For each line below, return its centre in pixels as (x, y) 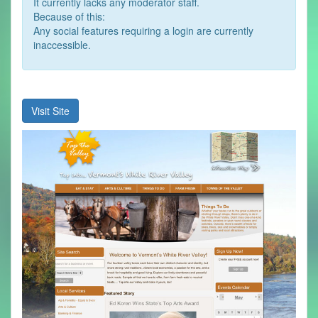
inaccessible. (62, 44)
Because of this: (69, 16)
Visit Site (50, 110)
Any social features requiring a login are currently (143, 30)
